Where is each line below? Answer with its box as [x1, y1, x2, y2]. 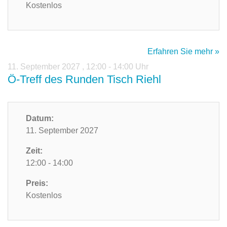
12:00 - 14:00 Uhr [86, 62, 148, 71]
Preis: [26, 179, 48, 188]
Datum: [26, 114, 54, 123]
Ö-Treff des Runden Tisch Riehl [8, 73, 161, 86]
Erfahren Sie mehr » [147, 47, 219, 56]
